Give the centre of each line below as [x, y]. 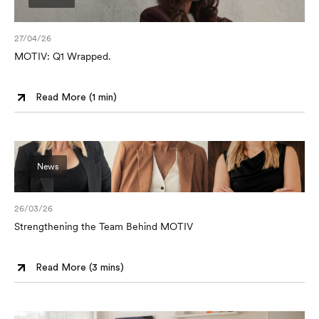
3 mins [106, 267]
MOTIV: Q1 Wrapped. [62, 56]
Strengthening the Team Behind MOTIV [104, 226]
